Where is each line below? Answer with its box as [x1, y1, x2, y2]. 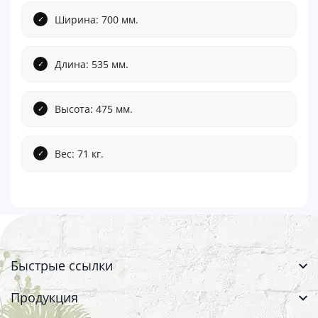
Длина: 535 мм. [55, 57, 128, 71]
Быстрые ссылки [11, 256, 113, 274]
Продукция [11, 288, 78, 306]
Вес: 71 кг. [55, 146, 104, 160]
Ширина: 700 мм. [55, 12, 138, 26]
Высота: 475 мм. [55, 102, 133, 116]
